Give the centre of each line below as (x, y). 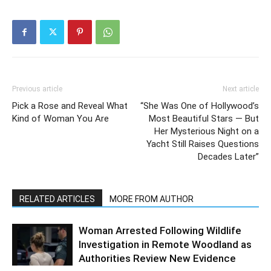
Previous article (37, 89)
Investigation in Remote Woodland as (165, 245)
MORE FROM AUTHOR (152, 199)
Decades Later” (228, 157)
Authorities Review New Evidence (157, 259)
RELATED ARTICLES (57, 199)
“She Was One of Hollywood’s (200, 106)
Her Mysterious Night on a (207, 132)
